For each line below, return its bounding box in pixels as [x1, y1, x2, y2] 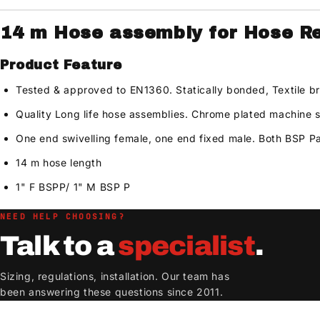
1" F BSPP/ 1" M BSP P [16, 180, 131, 193]
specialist [118, 231, 255, 261]
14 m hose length [16, 156, 102, 169]
